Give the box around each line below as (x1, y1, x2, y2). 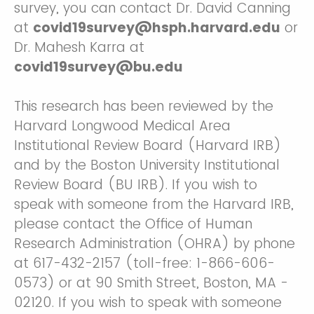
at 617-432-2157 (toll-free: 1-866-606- (14, 254, 275, 273)
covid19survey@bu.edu (14, 57, 183, 77)
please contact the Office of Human (14, 214, 252, 234)
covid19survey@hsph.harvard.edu (29, 18, 280, 38)
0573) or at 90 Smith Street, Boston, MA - (14, 273, 288, 293)
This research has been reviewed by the (14, 97, 273, 116)
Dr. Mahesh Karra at (14, 38, 144, 57)
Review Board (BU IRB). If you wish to (14, 175, 257, 195)
